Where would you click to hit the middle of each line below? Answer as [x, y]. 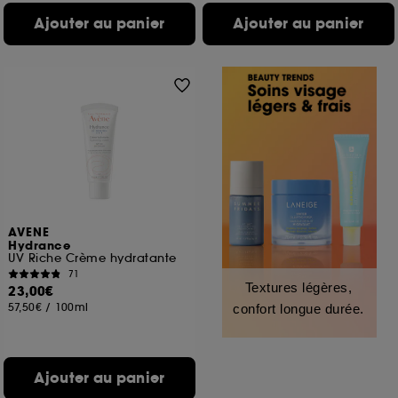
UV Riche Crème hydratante [92, 258]
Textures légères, [298, 287]
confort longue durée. [298, 309]
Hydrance [40, 246]
